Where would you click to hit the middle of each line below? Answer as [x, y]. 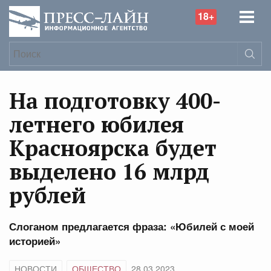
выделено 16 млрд [109, 171]
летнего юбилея [96, 124]
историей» [35, 241]
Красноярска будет [113, 148]
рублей [47, 195]
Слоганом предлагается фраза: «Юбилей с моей [132, 226]
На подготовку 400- [115, 101]
